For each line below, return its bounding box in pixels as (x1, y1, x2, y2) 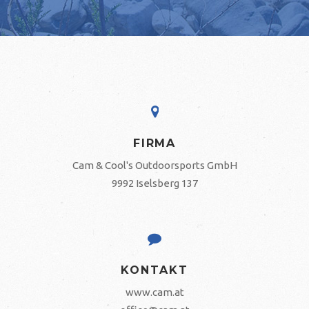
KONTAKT (121, 263, 188, 277)
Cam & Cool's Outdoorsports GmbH (72, 159, 237, 171)
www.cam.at (125, 286, 184, 298)
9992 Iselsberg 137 (111, 177, 198, 189)
